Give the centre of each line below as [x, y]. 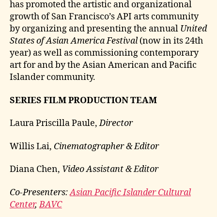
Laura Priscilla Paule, [54, 123]
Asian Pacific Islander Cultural [130, 192]
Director [116, 123]
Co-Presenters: [40, 192]
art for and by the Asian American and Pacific [103, 65]
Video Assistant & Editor [110, 169]
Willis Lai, [32, 146]
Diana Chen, [36, 169]
